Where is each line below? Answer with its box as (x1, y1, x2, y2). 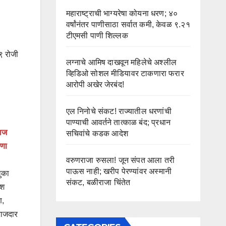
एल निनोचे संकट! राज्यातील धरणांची (66, 107, 172, 116)
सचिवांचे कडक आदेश (66, 129, 128, 138)
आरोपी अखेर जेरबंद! (66, 80, 125, 89)
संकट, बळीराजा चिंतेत (66, 178, 131, 187)
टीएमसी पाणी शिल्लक (66, 31, 128, 40)
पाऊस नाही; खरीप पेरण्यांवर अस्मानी (66, 167, 172, 176)
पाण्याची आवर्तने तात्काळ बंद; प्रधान (66, 118, 171, 127)
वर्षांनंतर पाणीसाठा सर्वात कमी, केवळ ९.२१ (66, 20, 190, 29)
